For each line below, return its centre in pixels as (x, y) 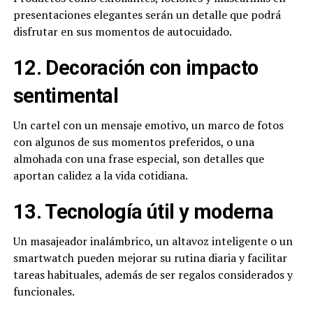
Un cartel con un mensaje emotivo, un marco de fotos (148, 125)
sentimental (66, 96)
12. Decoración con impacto (136, 68)
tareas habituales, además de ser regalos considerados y (153, 275)
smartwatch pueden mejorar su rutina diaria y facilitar (150, 258)
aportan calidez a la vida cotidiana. (100, 176)
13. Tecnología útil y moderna (143, 212)
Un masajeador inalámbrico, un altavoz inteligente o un (153, 241)
